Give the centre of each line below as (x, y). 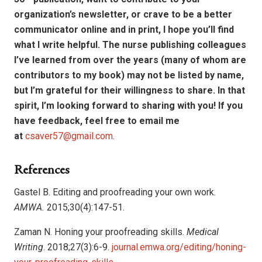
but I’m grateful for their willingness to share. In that (130, 90)
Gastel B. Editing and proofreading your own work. (115, 192)
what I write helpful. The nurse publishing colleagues (130, 44)
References (42, 170)
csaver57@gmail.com (69, 136)
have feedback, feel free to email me (97, 120)
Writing (29, 247)
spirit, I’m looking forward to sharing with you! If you (128, 105)
